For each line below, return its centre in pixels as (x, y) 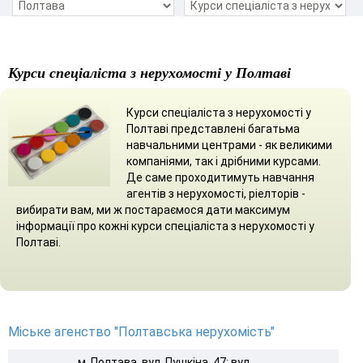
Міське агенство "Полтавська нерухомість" (141, 331)
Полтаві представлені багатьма (213, 128)
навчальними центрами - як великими (229, 145)
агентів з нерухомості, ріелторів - (216, 193)
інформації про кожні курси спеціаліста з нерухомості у (165, 226)
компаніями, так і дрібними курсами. (224, 161)
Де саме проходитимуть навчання (220, 177)
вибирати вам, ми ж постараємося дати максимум (153, 209)
